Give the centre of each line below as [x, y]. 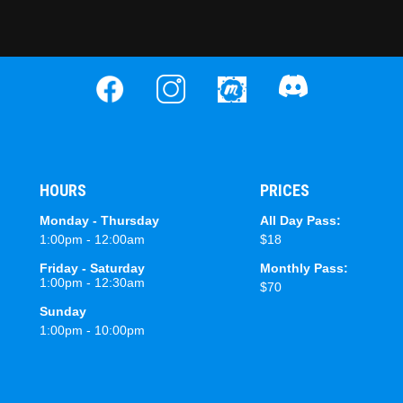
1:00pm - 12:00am [92, 240]
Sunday [63, 312]
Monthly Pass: [304, 269]
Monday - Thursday [99, 221]
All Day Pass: [300, 221]
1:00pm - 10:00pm [92, 331]
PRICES [284, 191]
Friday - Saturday [92, 269]
